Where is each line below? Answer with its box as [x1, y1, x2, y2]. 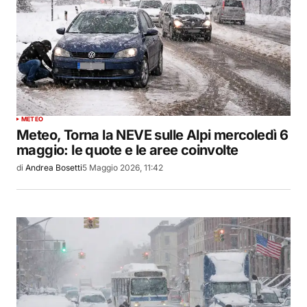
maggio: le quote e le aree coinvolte [16, 142, 238, 159]
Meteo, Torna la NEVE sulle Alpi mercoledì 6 [16, 127, 288, 144]
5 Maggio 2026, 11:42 [82, 162, 163, 173]
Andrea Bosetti [25, 162, 82, 173]
